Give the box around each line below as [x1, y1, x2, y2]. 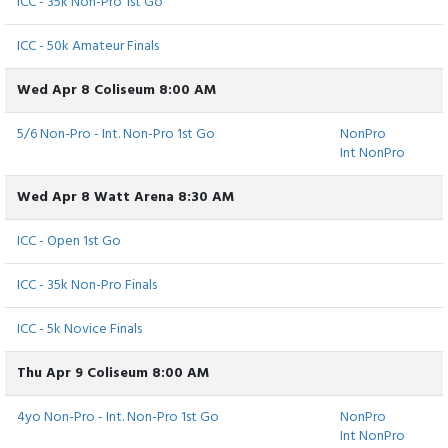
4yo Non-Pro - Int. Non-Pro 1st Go [17, 406, 219, 430]
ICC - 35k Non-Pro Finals [17, 274, 157, 298]
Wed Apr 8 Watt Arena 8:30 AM [17, 186, 234, 210]
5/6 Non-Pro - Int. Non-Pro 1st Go [17, 123, 215, 147]
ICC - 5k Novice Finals [17, 318, 142, 342]
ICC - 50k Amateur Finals [17, 35, 159, 59]
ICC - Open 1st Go [17, 230, 121, 254]
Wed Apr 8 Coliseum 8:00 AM [17, 79, 216, 103]
